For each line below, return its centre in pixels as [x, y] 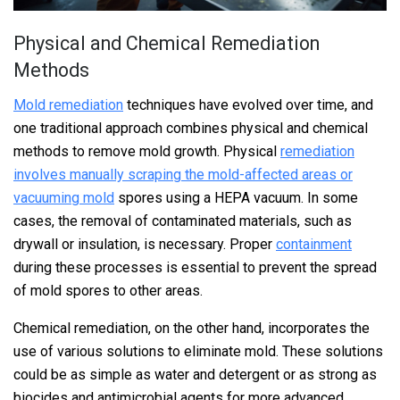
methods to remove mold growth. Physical [147, 151]
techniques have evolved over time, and [248, 104]
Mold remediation [68, 104]
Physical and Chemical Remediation [167, 44]
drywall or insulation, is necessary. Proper [145, 244]
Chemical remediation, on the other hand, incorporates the [192, 328]
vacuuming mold [64, 197]
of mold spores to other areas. [108, 290]
